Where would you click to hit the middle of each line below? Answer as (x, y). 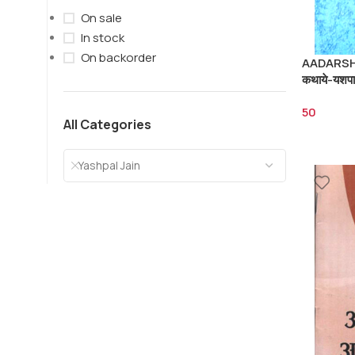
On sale (101, 18)
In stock (103, 38)
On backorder (118, 57)
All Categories (107, 124)
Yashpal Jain (105, 165)
